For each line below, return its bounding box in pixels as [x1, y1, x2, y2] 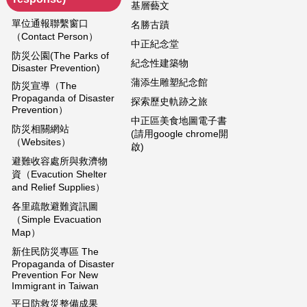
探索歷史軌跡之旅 [131, 95, 208, 107]
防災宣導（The [12, 79, 77, 91]
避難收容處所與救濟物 [12, 155, 108, 167]
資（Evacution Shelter [12, 168, 107, 180]
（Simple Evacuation [12, 213, 101, 225]
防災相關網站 [12, 123, 69, 134]
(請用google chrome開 [131, 127, 228, 139]
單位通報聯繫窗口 [12, 17, 88, 29]
